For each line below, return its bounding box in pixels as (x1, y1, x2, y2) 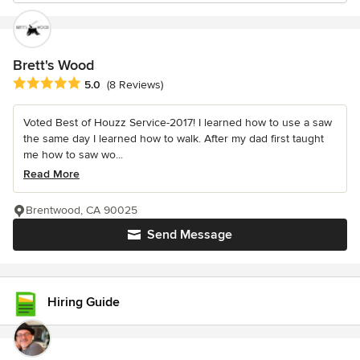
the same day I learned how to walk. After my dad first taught (23, 132, 324, 146)
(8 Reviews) (107, 78, 163, 92)
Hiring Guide (47, 294, 120, 310)
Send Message (147, 227, 232, 243)
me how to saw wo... (23, 148, 123, 162)
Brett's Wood (13, 56, 94, 74)
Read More (23, 167, 80, 182)
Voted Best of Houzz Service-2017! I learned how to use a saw (23, 116, 332, 130)
